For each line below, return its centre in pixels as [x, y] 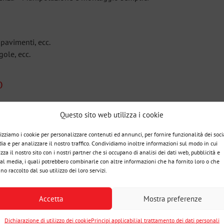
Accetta [51, 198]
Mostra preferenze [172, 198]
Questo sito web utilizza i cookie [112, 114]
